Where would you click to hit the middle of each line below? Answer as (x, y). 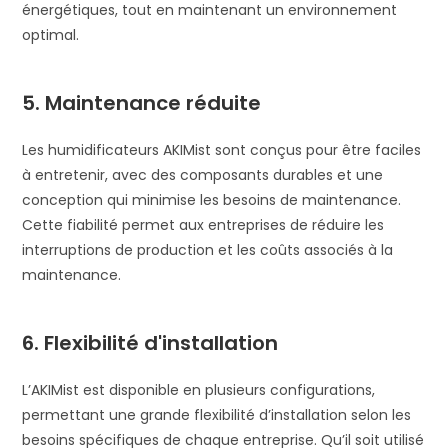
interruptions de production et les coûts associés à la (208, 250)
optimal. (51, 35)
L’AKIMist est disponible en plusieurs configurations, (199, 390)
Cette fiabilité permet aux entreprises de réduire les (203, 225)
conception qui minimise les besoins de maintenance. (212, 200)
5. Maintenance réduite (142, 103)
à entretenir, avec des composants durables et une (203, 175)
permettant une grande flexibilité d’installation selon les (217, 415)
